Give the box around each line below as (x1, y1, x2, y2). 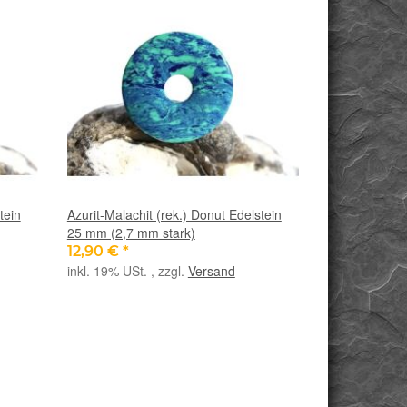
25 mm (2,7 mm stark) (66, 223, 195, 242)
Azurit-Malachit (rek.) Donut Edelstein (66, 204, 282, 223)
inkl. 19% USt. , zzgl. (66, 261, 188, 280)
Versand (187, 261, 235, 280)
